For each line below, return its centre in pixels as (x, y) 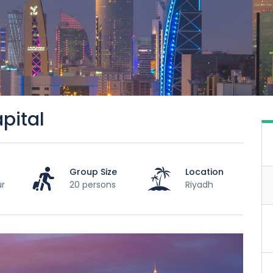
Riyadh (199, 184)
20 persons (93, 184)
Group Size (93, 172)
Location (204, 172)
